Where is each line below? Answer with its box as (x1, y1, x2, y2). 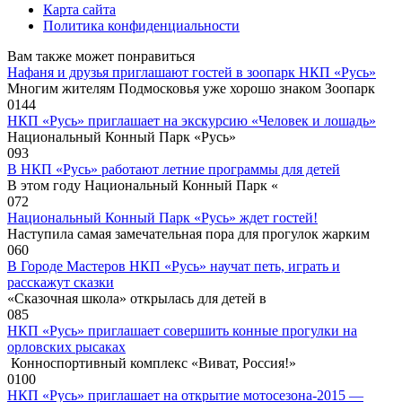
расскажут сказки (7, 275, 114, 291)
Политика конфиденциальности (43, 18, 240, 34)
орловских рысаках (7, 339, 126, 355)
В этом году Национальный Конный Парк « (7, 178, 278, 194)
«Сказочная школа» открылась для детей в (7, 291, 267, 307)
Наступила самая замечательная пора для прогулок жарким (7, 226, 370, 242)
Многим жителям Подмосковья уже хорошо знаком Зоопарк (7, 81, 375, 97)
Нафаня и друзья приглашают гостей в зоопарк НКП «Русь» (7, 65, 376, 81)
